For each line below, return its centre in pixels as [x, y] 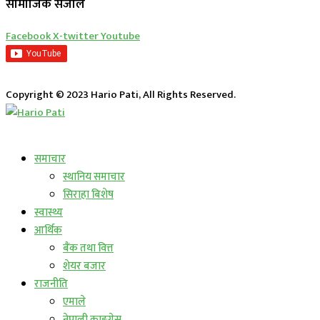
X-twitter [76, 36]
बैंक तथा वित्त [88, 248]
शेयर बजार [84, 266]
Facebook [28, 36]
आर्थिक [48, 230]
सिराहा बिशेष [88, 194]
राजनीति [51, 284]
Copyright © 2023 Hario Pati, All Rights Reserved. [121, 94]
